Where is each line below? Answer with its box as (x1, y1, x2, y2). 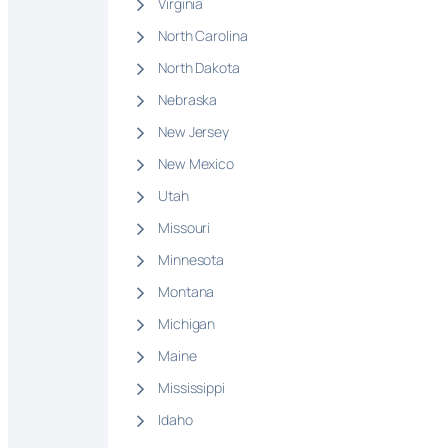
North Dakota (158, 58, 240, 78)
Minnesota (158, 250, 225, 270)
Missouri (158, 218, 211, 238)
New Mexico (158, 154, 234, 174)
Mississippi (158, 378, 225, 398)
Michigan (158, 314, 216, 334)
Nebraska (158, 90, 218, 110)
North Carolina (158, 26, 248, 46)
